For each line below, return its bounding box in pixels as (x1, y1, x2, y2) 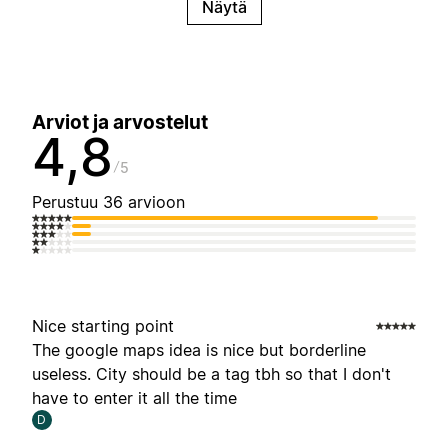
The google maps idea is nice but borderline (32, 340, 366, 361)
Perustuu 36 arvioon (32, 192, 185, 213)
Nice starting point (32, 316, 174, 337)
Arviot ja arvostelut (32, 111, 208, 135)
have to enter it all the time (32, 388, 237, 409)
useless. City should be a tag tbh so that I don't (32, 364, 391, 385)
